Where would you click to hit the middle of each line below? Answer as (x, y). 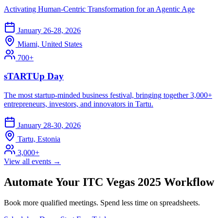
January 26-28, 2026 (49, 30)
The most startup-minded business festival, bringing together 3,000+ (108, 95)
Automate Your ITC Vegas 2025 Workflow (109, 182)
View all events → (32, 161)
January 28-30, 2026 (49, 125)
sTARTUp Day (34, 76)
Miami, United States (50, 44)
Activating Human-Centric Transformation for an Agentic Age (99, 9)
